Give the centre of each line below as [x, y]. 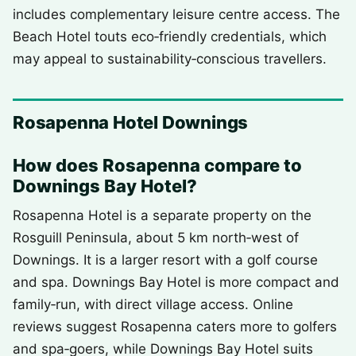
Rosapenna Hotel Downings [131, 122]
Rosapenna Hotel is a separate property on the [162, 215]
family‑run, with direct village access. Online [153, 304]
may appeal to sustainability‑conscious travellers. [170, 59]
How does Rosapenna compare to [157, 165]
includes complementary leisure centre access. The [176, 14]
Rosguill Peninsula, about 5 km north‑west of [156, 238]
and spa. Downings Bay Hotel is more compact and [176, 282]
